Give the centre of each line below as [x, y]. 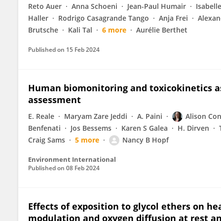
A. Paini [150, 116]
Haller [38, 18]
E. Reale [41, 116]
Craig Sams [47, 140]
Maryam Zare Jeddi [96, 116]
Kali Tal [80, 30]
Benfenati [44, 128]
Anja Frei [173, 18]
